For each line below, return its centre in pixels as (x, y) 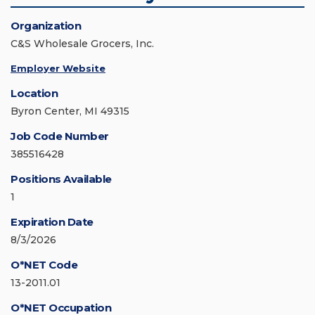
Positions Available (61, 179)
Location (34, 94)
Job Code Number (60, 136)
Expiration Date (52, 222)
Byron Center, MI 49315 (70, 111)
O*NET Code (44, 265)
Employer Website (58, 69)
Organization (46, 26)
